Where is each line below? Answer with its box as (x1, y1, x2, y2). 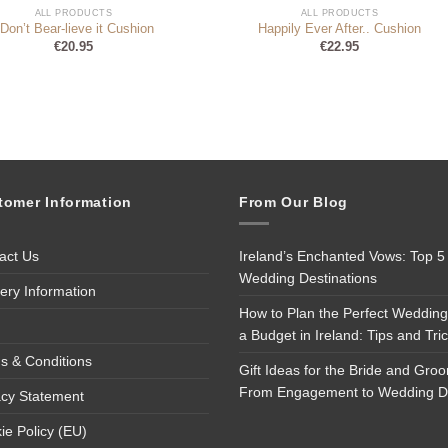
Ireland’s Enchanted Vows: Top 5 (239, 248, 445, 265)
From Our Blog (239, 194, 349, 210)
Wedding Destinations (239, 270, 377, 287)
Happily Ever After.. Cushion (258, 22, 422, 37)
